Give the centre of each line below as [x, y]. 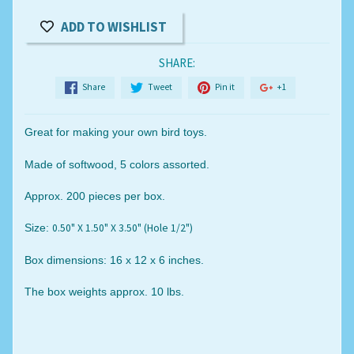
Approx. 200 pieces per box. [94, 196]
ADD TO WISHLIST [113, 27]
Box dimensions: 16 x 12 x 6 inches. [114, 260]
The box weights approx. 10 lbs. [104, 292]
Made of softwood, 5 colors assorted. [117, 164]
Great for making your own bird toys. [115, 133]
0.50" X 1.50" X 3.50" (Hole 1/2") [122, 228]
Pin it [224, 87]
